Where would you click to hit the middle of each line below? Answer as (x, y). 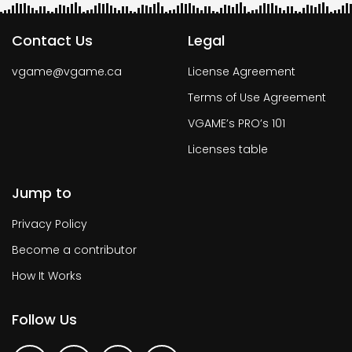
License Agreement (242, 71)
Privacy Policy (49, 224)
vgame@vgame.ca (67, 71)
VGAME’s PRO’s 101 (236, 123)
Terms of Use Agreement (257, 97)
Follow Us (44, 319)
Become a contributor (74, 250)
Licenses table (228, 149)
